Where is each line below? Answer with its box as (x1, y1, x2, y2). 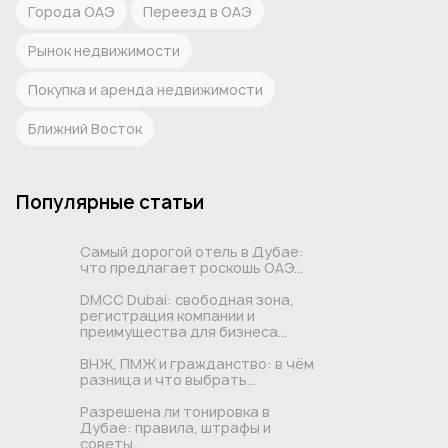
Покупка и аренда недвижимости (28, 80, 263, 99)
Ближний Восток (28, 119, 142, 138)
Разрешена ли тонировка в (80, 402, 270, 421)
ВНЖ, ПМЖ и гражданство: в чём (80, 354, 314, 373)
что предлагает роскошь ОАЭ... (80, 258, 303, 277)
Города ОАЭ (28, 2, 115, 21)
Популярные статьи (16, 190, 204, 215)
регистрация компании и (80, 306, 255, 325)
